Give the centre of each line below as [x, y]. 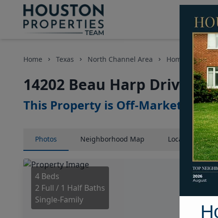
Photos [46, 139]
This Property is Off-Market [102, 105]
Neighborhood [104, 139]
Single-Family [59, 200]
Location [182, 139]
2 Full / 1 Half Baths [70, 188]
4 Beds [47, 176]
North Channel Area [120, 59]
